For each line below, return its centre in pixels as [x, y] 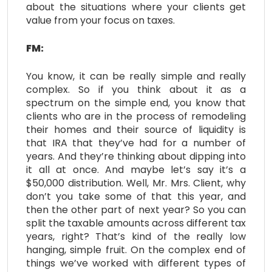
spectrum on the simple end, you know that [136, 103]
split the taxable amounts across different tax [136, 223]
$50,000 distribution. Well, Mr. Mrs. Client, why [136, 183]
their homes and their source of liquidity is [136, 129]
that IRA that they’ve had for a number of [136, 143]
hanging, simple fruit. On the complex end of [136, 250]
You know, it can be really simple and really [136, 76]
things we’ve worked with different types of [136, 263]
